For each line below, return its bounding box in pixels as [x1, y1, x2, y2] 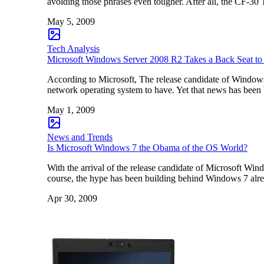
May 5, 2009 [47, 16, 95, 27]
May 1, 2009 [47, 104, 95, 115]
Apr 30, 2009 [47, 193, 97, 203]
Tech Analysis [47, 43, 100, 54]
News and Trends [47, 131, 113, 142]
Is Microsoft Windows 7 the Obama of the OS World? [47, 142, 247, 153]
